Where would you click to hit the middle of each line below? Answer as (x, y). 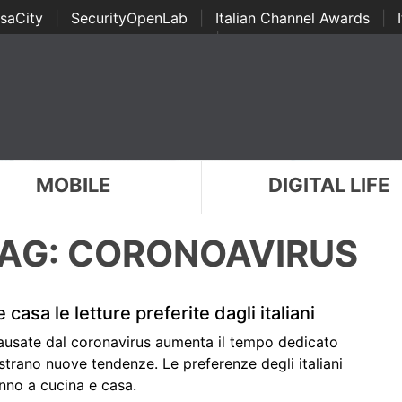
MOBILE (73, 185)
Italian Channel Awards (292, 18)
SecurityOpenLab (129, 18)
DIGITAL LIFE (329, 185)
